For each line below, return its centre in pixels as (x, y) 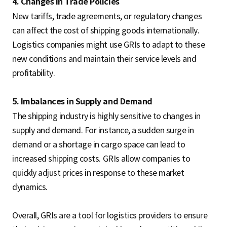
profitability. (34, 73)
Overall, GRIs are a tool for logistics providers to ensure (110, 215)
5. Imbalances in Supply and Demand (82, 101)
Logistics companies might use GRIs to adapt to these (109, 44)
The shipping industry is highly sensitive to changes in (106, 116)
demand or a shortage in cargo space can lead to (99, 144)
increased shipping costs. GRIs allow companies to (101, 158)
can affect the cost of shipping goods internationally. (106, 30)
